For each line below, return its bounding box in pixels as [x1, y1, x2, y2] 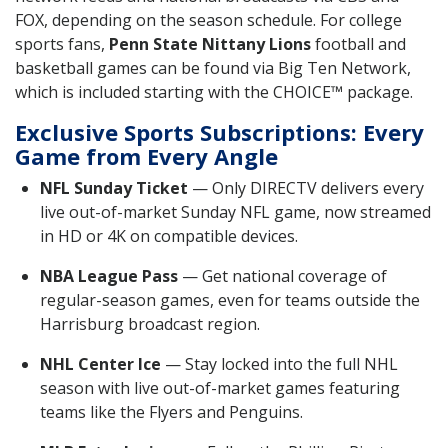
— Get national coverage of [178, 265, 387, 288]
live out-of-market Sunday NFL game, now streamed [40, 201, 431, 224]
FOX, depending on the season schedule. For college [15, 9, 402, 32]
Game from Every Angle [15, 141, 278, 172]
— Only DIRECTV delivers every [188, 177, 424, 200]
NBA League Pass [40, 265, 178, 288]
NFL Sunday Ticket [40, 177, 188, 200]
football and [311, 33, 406, 56]
